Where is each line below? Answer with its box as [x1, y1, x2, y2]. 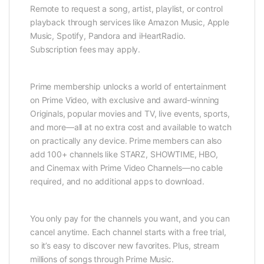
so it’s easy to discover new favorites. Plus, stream [30, 240, 219, 251]
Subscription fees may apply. [30, 44, 141, 55]
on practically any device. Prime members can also [30, 136, 222, 146]
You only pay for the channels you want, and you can [30, 213, 230, 224]
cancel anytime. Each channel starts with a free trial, [30, 227, 226, 237]
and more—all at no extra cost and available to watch [30, 122, 232, 133]
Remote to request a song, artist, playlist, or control [30, 4, 223, 14]
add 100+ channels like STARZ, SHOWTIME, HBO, [30, 149, 218, 160]
